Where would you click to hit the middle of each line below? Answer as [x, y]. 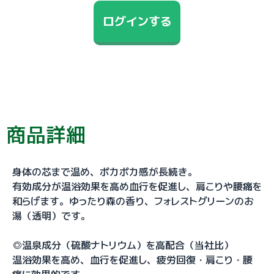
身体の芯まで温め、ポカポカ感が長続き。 [105, 172]
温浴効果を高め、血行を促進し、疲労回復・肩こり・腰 [132, 260]
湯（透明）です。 [51, 216]
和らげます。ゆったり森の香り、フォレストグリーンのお [133, 201]
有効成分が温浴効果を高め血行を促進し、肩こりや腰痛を [137, 187]
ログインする [137, 21]
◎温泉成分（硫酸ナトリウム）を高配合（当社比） [123, 245]
